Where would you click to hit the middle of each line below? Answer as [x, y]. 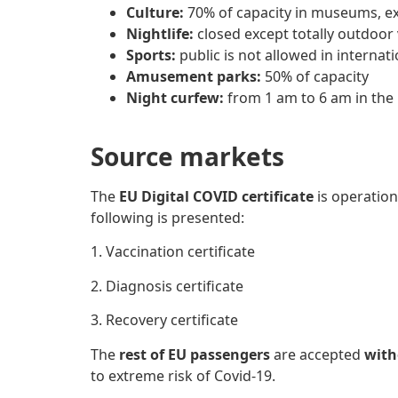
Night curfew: [175, 97]
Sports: [153, 55]
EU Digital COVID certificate [216, 197]
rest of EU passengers [193, 354]
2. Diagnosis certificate [167, 286]
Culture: [157, 12]
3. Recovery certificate [164, 320]
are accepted [315, 354]
